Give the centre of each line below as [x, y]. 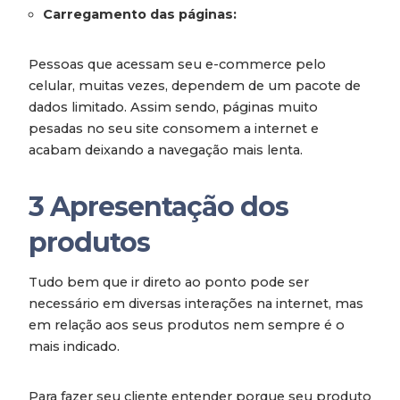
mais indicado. [76, 347]
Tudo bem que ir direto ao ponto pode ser [169, 283]
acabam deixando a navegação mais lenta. [167, 150]
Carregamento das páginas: [140, 15]
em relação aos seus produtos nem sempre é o [187, 325]
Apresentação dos [169, 207]
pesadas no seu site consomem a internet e [174, 129]
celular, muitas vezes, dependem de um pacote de [195, 86]
